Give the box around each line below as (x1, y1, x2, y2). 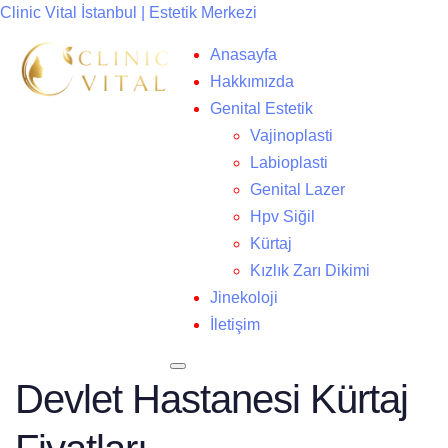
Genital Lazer (250, 181, 345, 198)
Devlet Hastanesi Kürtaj (15, 377, 408, 421)
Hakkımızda (210, 73, 294, 90)
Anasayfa (210, 46, 277, 63)
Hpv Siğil (250, 208, 315, 225)
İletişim (210, 316, 260, 333)
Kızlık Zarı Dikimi (250, 262, 370, 279)
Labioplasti (250, 154, 328, 171)
